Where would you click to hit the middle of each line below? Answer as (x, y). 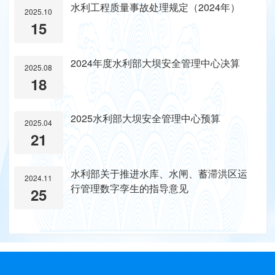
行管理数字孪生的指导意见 (130, 188)
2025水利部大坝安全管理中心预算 (146, 118)
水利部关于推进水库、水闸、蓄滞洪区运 (159, 173)
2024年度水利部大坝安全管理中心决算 (156, 63)
